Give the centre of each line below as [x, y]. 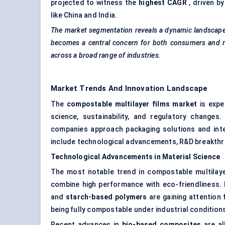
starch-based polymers [106, 197]
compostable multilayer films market [132, 104]
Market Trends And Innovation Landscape [129, 89]
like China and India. [84, 15]
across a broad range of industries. [106, 55]
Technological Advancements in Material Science [136, 157]
